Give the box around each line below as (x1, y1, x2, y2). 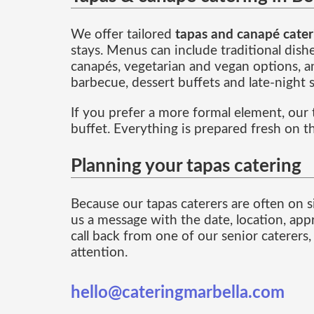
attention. (70, 246, 128, 260)
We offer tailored (70, 28, 175, 42)
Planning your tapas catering (70, 156, 301, 175)
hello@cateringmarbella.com (70, 285, 285, 302)
